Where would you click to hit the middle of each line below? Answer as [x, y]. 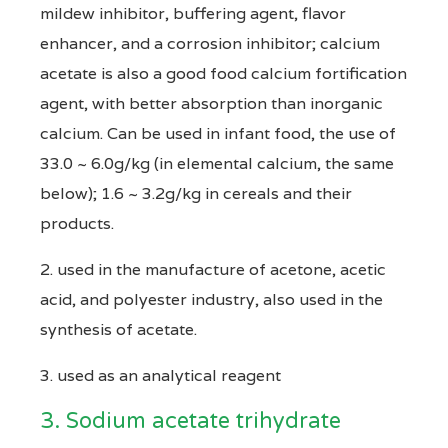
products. [77, 223]
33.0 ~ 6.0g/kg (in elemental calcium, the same [217, 163]
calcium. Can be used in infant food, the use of [218, 133]
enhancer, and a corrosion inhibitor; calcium [210, 43]
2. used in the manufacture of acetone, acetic [213, 269]
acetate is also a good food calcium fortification [223, 73]
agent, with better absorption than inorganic [211, 103]
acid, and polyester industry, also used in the [211, 299]
